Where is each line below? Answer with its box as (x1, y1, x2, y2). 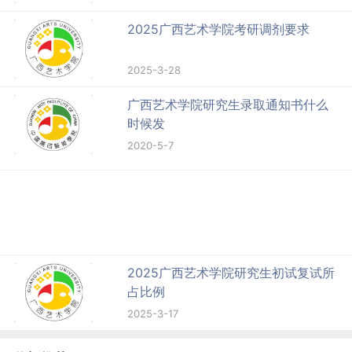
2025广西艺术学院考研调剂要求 (127, 20, 310, 37)
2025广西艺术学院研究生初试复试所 (127, 264, 335, 280)
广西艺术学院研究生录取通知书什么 (127, 96, 329, 112)
